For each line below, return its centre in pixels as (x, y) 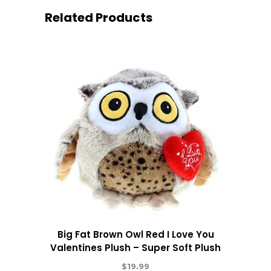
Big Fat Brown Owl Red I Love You (135, 234)
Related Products (99, 17)
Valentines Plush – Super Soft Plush (135, 247)
